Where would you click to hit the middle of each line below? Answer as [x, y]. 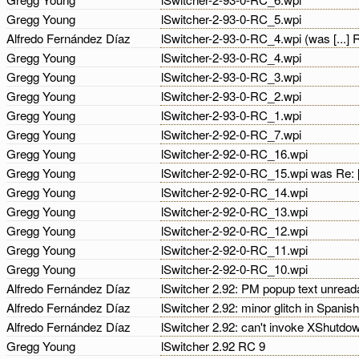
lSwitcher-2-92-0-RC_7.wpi [233, 134]
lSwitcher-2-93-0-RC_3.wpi [233, 77]
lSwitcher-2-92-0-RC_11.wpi [236, 250]
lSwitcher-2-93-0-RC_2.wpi [233, 96]
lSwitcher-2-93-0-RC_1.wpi [233, 115]
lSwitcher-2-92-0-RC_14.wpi [236, 192]
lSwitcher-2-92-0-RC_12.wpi [236, 230]
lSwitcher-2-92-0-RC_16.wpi [236, 153]
